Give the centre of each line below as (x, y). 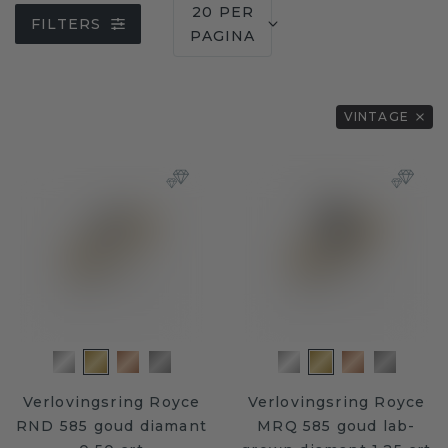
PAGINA (223, 36)
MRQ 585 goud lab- (336, 426)
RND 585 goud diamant (111, 426)
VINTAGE (376, 116)
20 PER (223, 12)
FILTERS (66, 24)
